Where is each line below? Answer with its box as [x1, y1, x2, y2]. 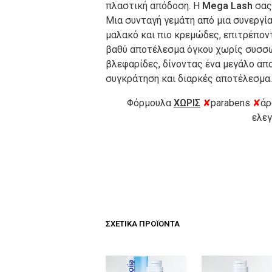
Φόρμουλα [126, 97, 174, 109]
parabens [210, 97, 253, 109]
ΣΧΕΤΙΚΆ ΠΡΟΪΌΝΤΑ [106, 219, 180, 228]
